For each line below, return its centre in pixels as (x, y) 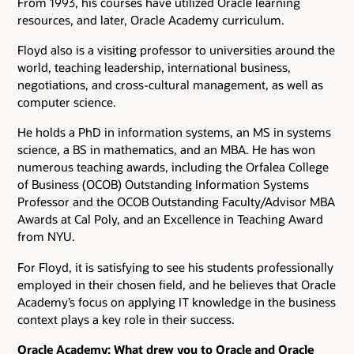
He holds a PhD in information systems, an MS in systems (174, 132)
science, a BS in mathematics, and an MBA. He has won (166, 150)
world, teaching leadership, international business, (154, 68)
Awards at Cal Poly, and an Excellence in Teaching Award (170, 219)
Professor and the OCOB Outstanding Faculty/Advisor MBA (176, 202)
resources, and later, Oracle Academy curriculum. (151, 19)
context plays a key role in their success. (126, 319)
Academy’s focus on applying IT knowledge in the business (177, 301)
